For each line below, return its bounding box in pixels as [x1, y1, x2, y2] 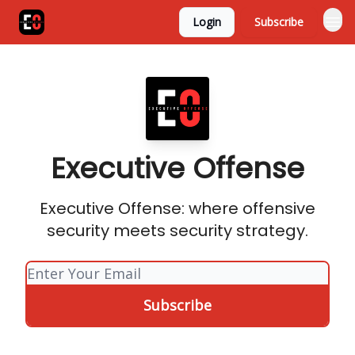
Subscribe [254, 14, 303, 29]
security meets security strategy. [47, 219, 308, 242]
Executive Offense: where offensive [40, 197, 315, 219]
